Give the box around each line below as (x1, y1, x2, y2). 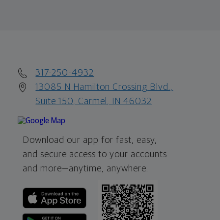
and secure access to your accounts (23, 149, 167, 159)
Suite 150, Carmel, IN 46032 (35, 96, 152, 106)
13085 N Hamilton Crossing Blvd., (35, 82, 173, 92)
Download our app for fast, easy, (23, 135, 158, 145)
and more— (23, 164, 69, 173)
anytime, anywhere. (69, 164, 149, 173)
